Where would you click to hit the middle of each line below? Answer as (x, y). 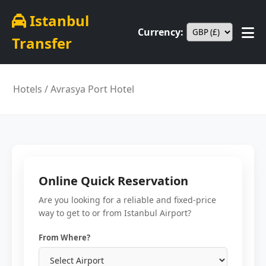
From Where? (64, 237)
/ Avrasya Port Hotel (88, 89)
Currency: (161, 32)
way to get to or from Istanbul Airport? (115, 213)
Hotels (28, 89)
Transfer (42, 43)
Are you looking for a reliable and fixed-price (127, 200)
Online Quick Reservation (113, 181)
